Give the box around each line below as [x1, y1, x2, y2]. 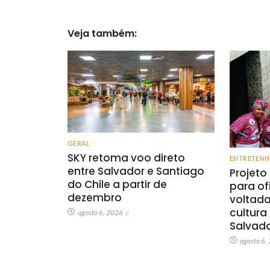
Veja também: [67, 27, 137, 41]
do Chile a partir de [67, 177, 167, 192]
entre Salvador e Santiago [67, 163, 204, 178]
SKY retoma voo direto [67, 150, 185, 165]
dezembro [67, 190, 122, 205]
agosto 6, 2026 [78, 207, 123, 217]
